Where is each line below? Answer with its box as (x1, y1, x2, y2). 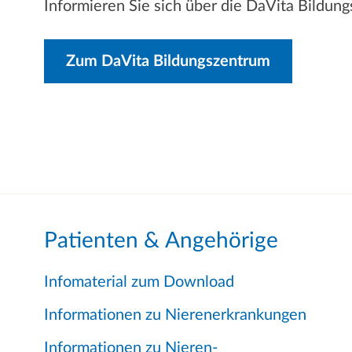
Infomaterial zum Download (44, 274, 234, 291)
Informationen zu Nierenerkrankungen (44, 307, 306, 324)
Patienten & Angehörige (44, 229, 278, 252)
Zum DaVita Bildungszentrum (66, 53, 270, 70)
